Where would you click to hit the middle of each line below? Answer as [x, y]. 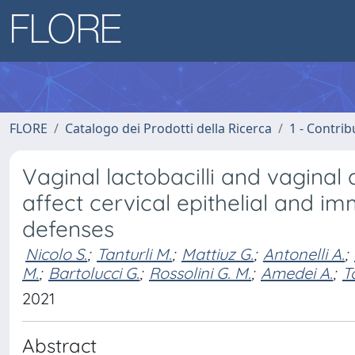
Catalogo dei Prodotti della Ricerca [168, 128]
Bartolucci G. [94, 273]
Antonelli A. [304, 254]
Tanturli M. [134, 254]
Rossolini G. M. [200, 273]
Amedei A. [297, 273]
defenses [68, 229]
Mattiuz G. [218, 254]
